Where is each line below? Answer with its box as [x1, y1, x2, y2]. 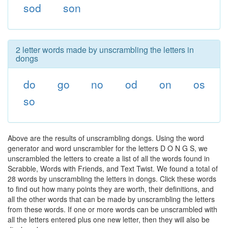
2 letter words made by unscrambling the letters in [16, 44, 194, 55]
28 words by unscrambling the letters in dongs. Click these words [8, 174, 216, 184]
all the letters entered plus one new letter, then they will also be [8, 214, 210, 224]
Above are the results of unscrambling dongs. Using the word [8, 133, 204, 143]
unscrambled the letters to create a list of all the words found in [8, 153, 210, 163]
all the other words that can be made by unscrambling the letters [8, 194, 215, 204]
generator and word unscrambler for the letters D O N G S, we [8, 143, 208, 153]
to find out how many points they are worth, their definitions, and [8, 184, 214, 194]
